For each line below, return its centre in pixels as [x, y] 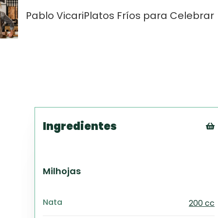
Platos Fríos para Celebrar [149, 16]
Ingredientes [80, 126]
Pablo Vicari [55, 15]
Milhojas [62, 171]
